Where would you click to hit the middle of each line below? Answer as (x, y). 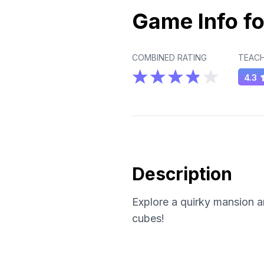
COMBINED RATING (169, 58)
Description (182, 174)
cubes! (148, 219)
